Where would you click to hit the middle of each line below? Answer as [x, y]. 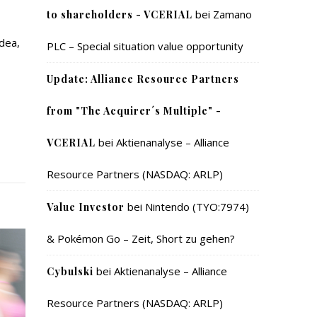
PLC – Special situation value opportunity [145, 46]
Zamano [232, 14]
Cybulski [70, 271]
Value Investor [86, 207]
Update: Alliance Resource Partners [143, 79]
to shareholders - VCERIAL [120, 15]
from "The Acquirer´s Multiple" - [134, 111]
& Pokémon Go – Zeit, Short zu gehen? [141, 238]
